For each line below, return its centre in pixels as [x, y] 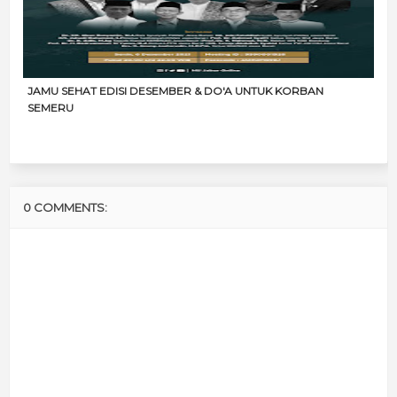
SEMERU [51, 107]
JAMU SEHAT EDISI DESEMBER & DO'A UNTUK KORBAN [175, 90]
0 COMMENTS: [65, 207]
